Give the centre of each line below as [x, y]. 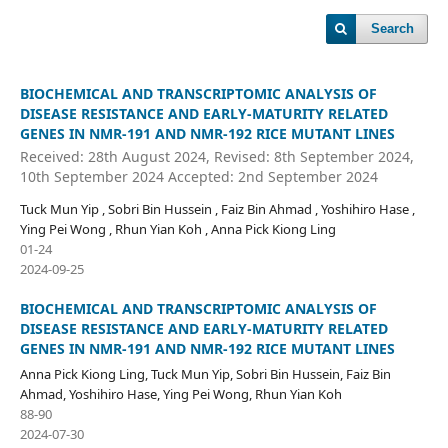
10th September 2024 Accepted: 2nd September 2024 [198, 177]
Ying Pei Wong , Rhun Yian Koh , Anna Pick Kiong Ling [177, 229]
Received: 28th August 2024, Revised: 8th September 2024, [216, 157]
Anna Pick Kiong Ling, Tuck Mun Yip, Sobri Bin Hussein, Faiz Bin [205, 374]
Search [393, 28]
